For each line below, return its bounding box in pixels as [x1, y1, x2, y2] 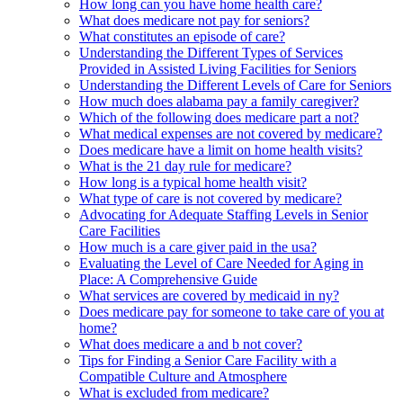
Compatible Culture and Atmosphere [79, 369, 287, 385]
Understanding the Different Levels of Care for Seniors [79, 77, 391, 94]
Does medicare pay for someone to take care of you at [79, 304, 384, 320]
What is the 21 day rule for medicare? [79, 158, 291, 175]
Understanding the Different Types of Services [79, 45, 343, 61]
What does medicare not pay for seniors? [79, 13, 309, 29]
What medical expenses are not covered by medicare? [79, 126, 382, 142]
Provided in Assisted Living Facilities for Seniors [79, 61, 356, 77]
